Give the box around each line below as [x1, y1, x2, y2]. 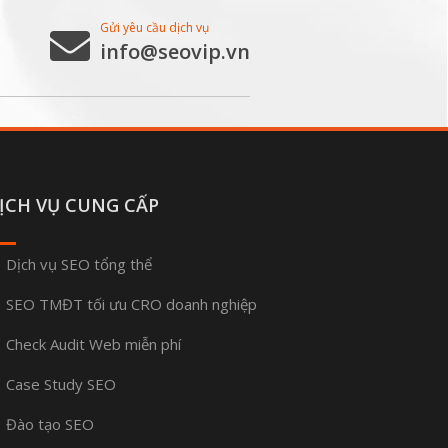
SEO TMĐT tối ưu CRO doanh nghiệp [6, 294, 257, 314]
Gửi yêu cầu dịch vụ [100, 19, 209, 36]
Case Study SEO [6, 374, 116, 394]
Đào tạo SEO [6, 414, 94, 434]
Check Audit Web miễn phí [6, 334, 181, 354]
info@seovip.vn [100, 38, 250, 65]
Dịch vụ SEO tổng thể [6, 254, 152, 274]
